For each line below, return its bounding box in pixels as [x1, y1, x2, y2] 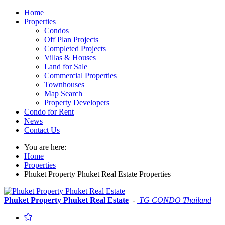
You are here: [24, 143, 70, 151]
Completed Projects [44, 44, 106, 53]
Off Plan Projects [44, 35, 98, 44]
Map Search [44, 89, 82, 98]
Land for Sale [44, 62, 87, 71]
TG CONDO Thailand [139, 196, 211, 204]
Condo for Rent [24, 107, 74, 116]
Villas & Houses [44, 53, 96, 62]
